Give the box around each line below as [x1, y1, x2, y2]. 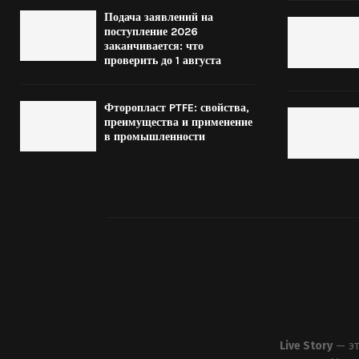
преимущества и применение [104, 115, 252, 129]
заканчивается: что [104, 38, 204, 53]
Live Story [279, 339, 333, 353]
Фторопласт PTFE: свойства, [104, 100, 249, 115]
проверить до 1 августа [104, 53, 221, 67]
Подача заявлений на [104, 10, 213, 24]
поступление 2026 [104, 24, 198, 38]
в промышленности [104, 129, 205, 143]
